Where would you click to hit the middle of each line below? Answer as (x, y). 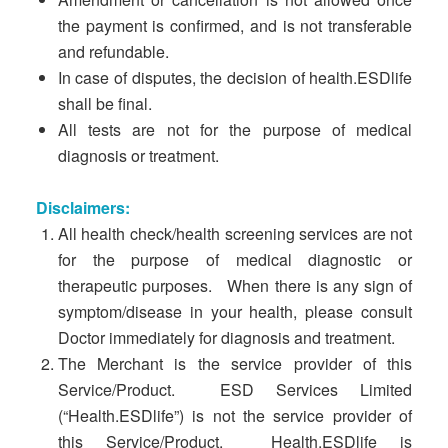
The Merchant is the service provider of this (235, 363)
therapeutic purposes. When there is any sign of (235, 285)
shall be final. (104, 103)
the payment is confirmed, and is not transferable (235, 25)
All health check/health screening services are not (235, 233)
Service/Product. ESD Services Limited (235, 389)
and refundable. (113, 51)
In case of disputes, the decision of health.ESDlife (235, 77)
